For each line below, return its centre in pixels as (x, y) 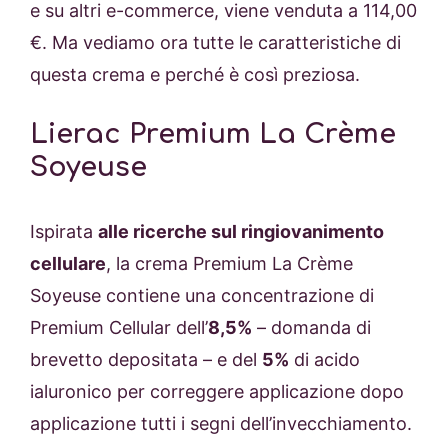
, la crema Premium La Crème (229, 264)
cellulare (68, 264)
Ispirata (64, 232)
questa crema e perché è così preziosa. (195, 75)
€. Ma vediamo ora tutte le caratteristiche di (215, 43)
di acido (324, 360)
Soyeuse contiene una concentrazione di (202, 296)
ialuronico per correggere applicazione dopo (217, 392)
